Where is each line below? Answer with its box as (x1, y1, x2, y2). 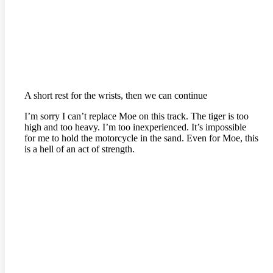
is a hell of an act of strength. (24, 143, 135, 154)
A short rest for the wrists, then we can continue (24, 90, 207, 101)
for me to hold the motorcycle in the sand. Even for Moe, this (24, 132, 258, 143)
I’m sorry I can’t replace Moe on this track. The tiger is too (24, 110, 249, 121)
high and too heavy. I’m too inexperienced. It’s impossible (24, 121, 246, 132)
